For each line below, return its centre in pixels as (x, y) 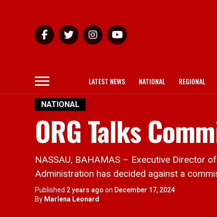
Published (50, 190)
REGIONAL (192, 81)
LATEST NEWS (107, 81)
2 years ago (85, 190)
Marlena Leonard (72, 199)
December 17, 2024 (145, 190)
